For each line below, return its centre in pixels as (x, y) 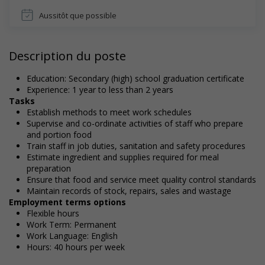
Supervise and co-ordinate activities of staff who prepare (135, 123)
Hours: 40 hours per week (76, 247)
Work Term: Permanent (72, 224)
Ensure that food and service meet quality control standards (141, 180)
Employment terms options (67, 202)
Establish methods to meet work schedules (109, 112)
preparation (49, 168)
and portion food (59, 135)
